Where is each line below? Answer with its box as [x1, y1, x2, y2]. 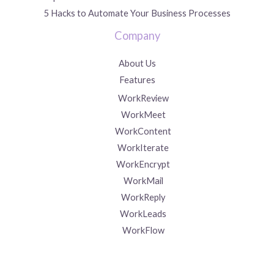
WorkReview [117, 93, 169, 104]
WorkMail [123, 176, 163, 187]
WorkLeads [120, 209, 166, 220]
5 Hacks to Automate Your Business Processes [43, 7, 231, 18]
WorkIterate [117, 143, 169, 154]
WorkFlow [122, 225, 165, 236]
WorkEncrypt [116, 159, 170, 170]
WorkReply [121, 192, 165, 203]
